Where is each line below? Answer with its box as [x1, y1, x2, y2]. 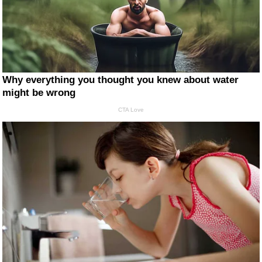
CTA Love [118, 106, 144, 113]
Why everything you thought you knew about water [2, 74, 239, 86]
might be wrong [2, 87, 76, 99]
